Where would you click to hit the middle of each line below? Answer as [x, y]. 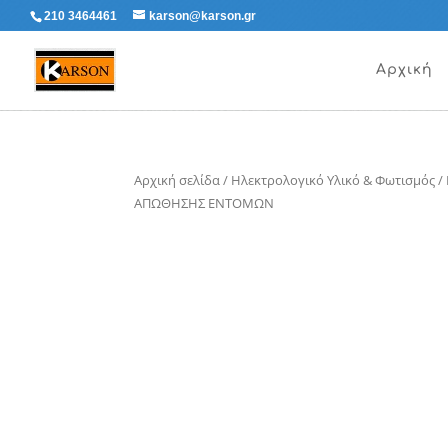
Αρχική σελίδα [177, 180]
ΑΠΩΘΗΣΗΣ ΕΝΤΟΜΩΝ [204, 203]
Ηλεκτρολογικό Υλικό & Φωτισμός [333, 180]
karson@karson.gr [202, 16]
